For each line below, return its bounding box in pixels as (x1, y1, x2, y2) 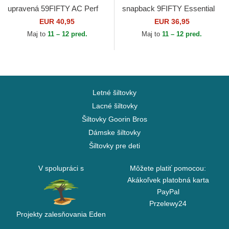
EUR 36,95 (154, 17, 190, 26)
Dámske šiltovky (88, 128, 141, 137)
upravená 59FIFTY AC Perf (8, 4, 98, 13)
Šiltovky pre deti (89, 142, 140, 150)
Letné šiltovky (93, 88, 136, 97)
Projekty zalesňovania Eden (16, 210, 106, 219)
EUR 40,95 (39, 17, 75, 26)
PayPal (156, 188, 179, 196)
